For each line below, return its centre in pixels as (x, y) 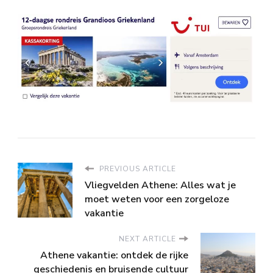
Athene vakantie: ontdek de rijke (114, 256)
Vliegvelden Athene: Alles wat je (160, 186)
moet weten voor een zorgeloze (157, 200)
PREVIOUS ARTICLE (136, 169)
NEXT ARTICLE (147, 239)
